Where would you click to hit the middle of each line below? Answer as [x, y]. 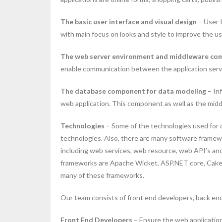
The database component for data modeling [133, 91]
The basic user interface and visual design [129, 21]
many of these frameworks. [102, 175]
